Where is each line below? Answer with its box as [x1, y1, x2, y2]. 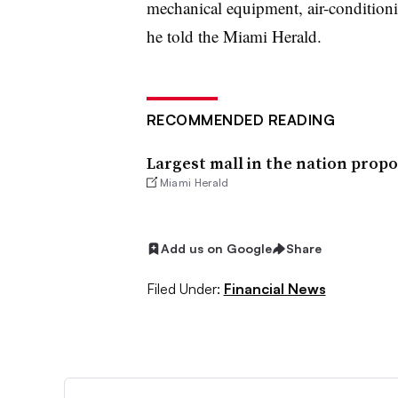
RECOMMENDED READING [146, 111, 335, 129]
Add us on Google [160, 241, 272, 257]
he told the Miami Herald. [146, 25, 322, 47]
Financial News [223, 279, 326, 298]
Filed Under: [146, 279, 220, 298]
